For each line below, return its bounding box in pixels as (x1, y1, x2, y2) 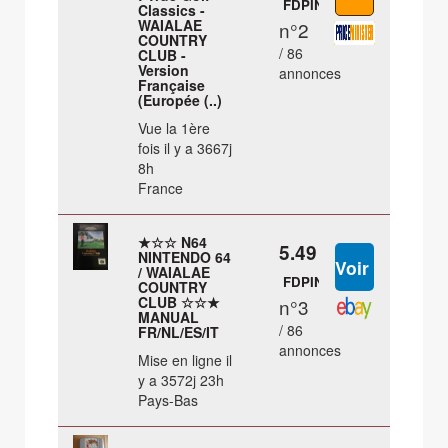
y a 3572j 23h (138, 370, 225, 391)
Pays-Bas (138, 390, 199, 411)
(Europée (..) (138, 90, 223, 111)
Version (138, 60, 190, 81)
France (138, 178, 184, 199)
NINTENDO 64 (138, 247, 232, 268)
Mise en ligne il (138, 350, 233, 371)
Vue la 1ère (138, 118, 211, 139)
